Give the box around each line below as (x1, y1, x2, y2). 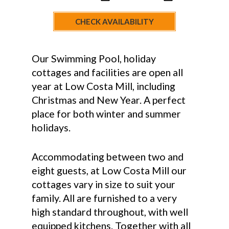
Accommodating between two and (32, 150, 184, 163)
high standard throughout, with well (32, 205, 189, 218)
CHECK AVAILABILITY (75, 17, 154, 26)
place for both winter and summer (32, 108, 181, 120)
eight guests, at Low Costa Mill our (32, 164, 187, 176)
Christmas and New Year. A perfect (32, 94, 186, 106)
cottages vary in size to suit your (32, 178, 176, 190)
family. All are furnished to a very (32, 192, 177, 204)
